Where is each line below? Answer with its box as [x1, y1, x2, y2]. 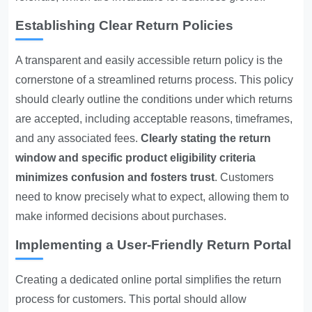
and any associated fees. [15, 132, 141, 144]
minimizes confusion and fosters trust [15, 171, 215, 183]
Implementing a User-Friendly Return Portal [15, 237, 292, 252]
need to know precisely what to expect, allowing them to [15, 191, 290, 203]
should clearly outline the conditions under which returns [15, 93, 293, 105]
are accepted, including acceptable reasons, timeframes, [15, 113, 293, 125]
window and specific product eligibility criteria [15, 152, 256, 164]
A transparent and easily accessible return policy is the [15, 54, 283, 66]
